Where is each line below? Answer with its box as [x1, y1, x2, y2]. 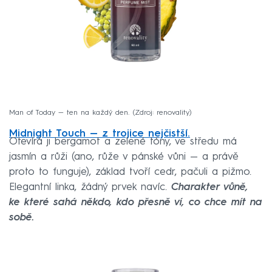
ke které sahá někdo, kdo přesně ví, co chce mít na [9, 197, 262, 208]
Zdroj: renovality [135, 109, 189, 117]
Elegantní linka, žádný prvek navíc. [9, 182, 171, 193]
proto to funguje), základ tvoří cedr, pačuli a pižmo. [9, 167, 251, 178]
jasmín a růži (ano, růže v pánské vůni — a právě [9, 152, 239, 163]
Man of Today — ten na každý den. [9, 109, 129, 117]
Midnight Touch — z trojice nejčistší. [9, 129, 190, 140]
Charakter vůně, [171, 182, 248, 193]
